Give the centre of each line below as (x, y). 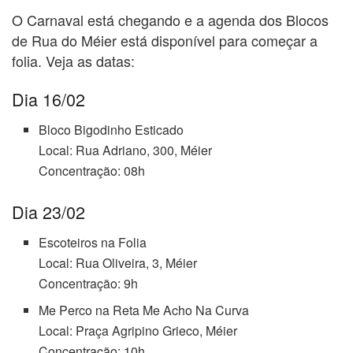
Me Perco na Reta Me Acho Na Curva (144, 310)
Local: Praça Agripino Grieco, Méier (138, 330)
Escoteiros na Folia (93, 242)
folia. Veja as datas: (73, 60)
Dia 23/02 (48, 212)
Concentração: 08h (92, 171)
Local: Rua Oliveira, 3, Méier (118, 262)
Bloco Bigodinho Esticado (111, 130)
